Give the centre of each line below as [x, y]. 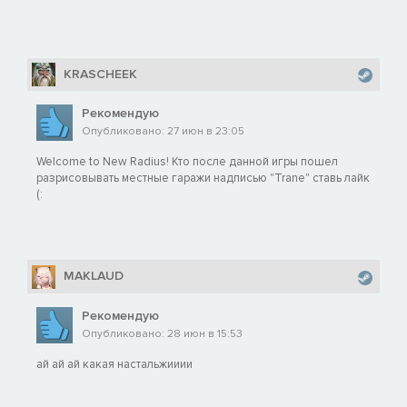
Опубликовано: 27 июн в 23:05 [163, 132]
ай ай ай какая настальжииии [114, 364]
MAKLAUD [94, 276]
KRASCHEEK [100, 74]
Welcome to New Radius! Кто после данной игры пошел [187, 162]
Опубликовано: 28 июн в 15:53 [162, 333]
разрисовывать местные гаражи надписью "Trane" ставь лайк [203, 179]
